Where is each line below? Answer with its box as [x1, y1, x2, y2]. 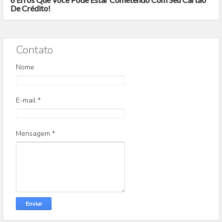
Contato [16, 43, 53, 58]
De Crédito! [10, 3, 51, 13]
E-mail [16, 96, 38, 106]
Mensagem [16, 129, 52, 139]
